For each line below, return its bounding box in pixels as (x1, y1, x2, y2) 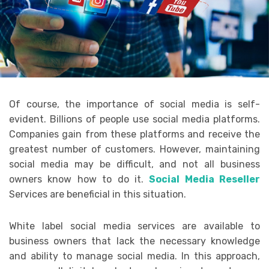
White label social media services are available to (9, 220, 260, 232)
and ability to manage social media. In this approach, (9, 250, 260, 262)
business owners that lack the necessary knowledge (9, 235, 260, 247)
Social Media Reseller (149, 174, 260, 186)
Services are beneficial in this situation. (9, 189, 186, 201)
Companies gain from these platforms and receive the (9, 128, 260, 141)
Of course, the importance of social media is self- (9, 98, 260, 110)
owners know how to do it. (9, 174, 150, 186)
